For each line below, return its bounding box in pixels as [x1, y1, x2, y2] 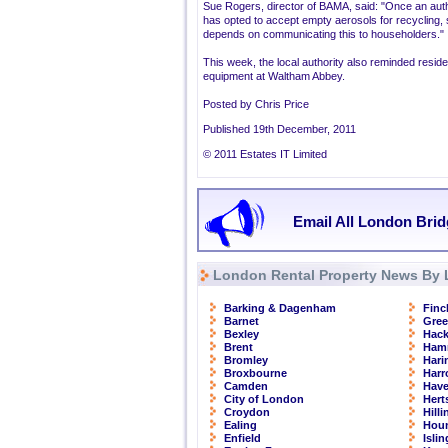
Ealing [224, 419, 257, 431]
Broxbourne [224, 367, 287, 379]
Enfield [224, 432, 261, 444]
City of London [224, 393, 304, 405]
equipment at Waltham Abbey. [203, 70, 345, 82]
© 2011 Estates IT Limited [203, 148, 327, 160]
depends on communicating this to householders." [203, 28, 444, 40]
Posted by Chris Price [203, 98, 309, 110]
